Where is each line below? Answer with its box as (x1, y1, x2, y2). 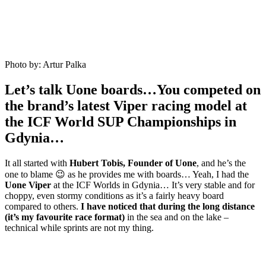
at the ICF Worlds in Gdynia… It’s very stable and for (51, 180, 255, 191)
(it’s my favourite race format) (5, 212, 125, 223)
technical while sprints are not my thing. (5, 223, 154, 233)
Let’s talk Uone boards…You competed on (5, 82, 261, 98)
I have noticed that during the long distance (81, 201, 255, 212)
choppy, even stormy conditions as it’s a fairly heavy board (5, 191, 224, 201)
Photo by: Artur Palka (5, 59, 86, 70)
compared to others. (5, 201, 81, 212)
